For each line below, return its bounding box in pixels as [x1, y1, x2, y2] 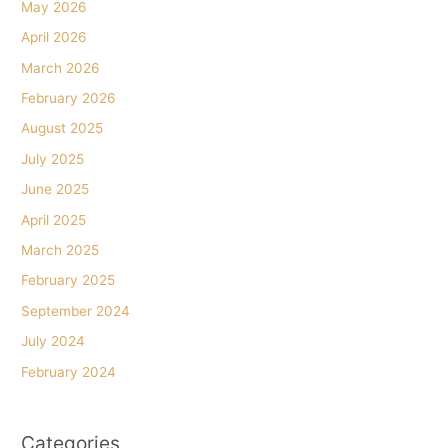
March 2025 [21, 242, 100, 258]
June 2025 [21, 181, 90, 198]
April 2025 [21, 211, 87, 228]
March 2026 [21, 59, 101, 76]
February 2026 [21, 89, 117, 106]
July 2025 [21, 150, 85, 167]
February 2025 [21, 272, 116, 289]
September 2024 [21, 302, 131, 319]
